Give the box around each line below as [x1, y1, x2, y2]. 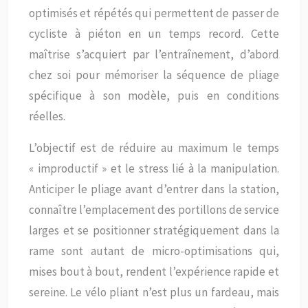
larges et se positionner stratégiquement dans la [29, 222, 279, 238]
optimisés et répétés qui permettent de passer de [29, 5, 279, 21]
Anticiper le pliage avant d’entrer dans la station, [29, 181, 279, 197]
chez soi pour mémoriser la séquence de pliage [29, 67, 279, 82]
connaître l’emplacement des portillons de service [29, 201, 279, 217]
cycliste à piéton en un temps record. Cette [29, 25, 279, 41]
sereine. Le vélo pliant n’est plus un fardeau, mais [29, 284, 279, 300]
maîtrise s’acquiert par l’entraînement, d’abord [29, 46, 279, 62]
